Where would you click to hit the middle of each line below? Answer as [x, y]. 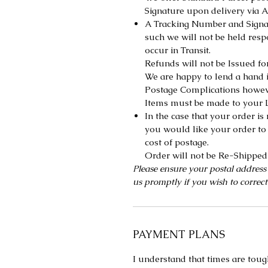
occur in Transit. [178, 50]
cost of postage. [177, 142]
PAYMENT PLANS [179, 234]
